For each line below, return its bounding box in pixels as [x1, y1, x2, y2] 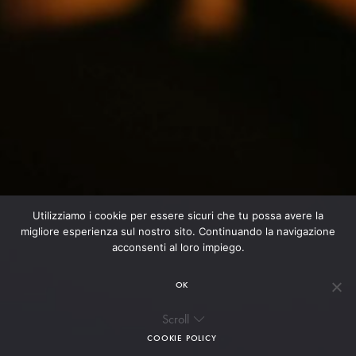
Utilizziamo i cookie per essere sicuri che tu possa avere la [33, 209, 323, 222]
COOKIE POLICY [147, 332, 217, 343]
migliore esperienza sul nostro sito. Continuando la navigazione [21, 225, 335, 238]
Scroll [162, 311, 189, 327]
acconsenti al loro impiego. [111, 241, 245, 253]
